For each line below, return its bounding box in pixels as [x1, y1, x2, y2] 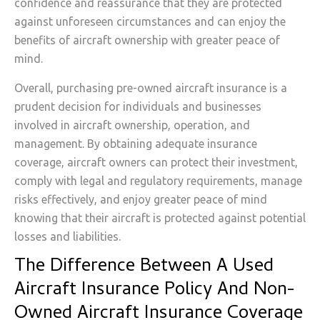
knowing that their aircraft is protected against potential [14, 211, 306, 224]
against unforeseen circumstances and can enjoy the [14, 15, 286, 29]
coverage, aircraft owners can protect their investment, [14, 155, 298, 169]
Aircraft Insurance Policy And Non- [14, 276, 295, 306]
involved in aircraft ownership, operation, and [14, 118, 250, 131]
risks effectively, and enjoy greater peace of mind [14, 192, 267, 206]
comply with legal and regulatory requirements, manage [14, 174, 302, 187]
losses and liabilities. [14, 229, 121, 243]
